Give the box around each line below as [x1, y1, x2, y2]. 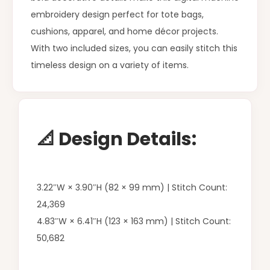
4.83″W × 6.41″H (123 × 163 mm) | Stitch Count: [37, 215, 231, 227]
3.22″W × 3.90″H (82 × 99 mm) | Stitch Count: [37, 181, 227, 193]
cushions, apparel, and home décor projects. [31, 25, 218, 37]
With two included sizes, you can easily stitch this [31, 42, 237, 54]
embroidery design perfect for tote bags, [31, 8, 204, 20]
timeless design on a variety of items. [31, 58, 189, 71]
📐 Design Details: [37, 126, 196, 152]
